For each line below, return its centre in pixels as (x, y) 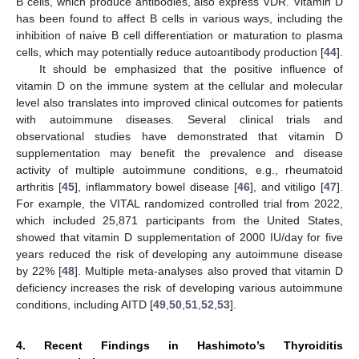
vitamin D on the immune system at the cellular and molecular (179, 86)
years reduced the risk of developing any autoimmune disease (179, 254)
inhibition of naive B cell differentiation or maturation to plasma (179, 36)
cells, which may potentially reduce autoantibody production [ (170, 52)
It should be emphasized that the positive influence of (191, 69)
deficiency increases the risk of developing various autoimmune (179, 288)
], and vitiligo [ (286, 187)
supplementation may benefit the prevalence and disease (179, 153)
